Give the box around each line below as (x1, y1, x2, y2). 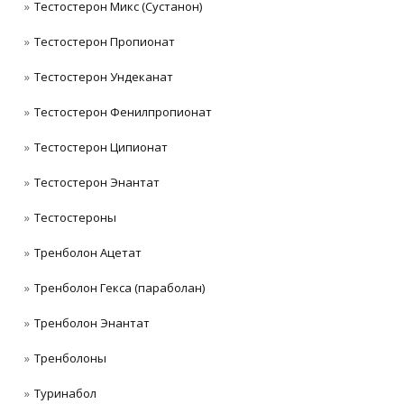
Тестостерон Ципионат (34, 139, 168, 155)
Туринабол (34, 385, 96, 402)
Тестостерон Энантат (34, 174, 160, 191)
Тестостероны (34, 209, 116, 226)
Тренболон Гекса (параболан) (34, 280, 205, 297)
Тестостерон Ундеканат (34, 68, 173, 85)
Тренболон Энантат (34, 315, 150, 332)
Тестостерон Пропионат (34, 32, 175, 50)
